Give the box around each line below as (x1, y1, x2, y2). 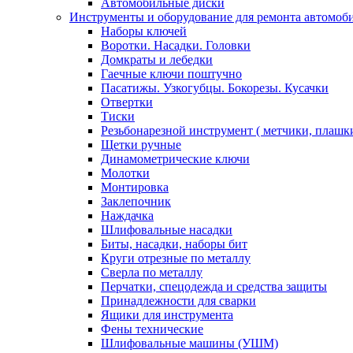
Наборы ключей (101, 24, 187, 38)
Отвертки (101, 95, 153, 109)
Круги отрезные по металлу (101, 251, 251, 265)
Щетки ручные (101, 138, 181, 151)
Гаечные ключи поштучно (101, 67, 242, 80)
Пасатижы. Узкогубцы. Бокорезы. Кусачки (101, 81, 329, 95)
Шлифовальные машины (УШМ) (101, 336, 278, 350)
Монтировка (101, 180, 169, 194)
